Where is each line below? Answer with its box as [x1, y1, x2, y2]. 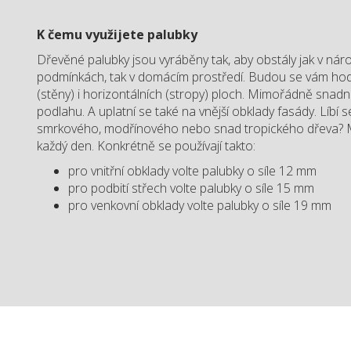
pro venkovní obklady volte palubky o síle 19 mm [68, 197, 332, 214]
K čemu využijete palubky [37, 26, 198, 43]
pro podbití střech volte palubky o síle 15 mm [68, 179, 315, 197]
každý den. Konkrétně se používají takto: [37, 137, 256, 154]
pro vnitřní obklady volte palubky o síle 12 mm [68, 162, 317, 179]
